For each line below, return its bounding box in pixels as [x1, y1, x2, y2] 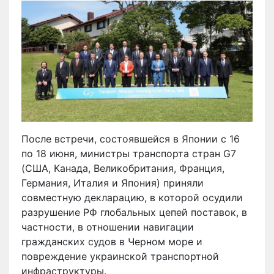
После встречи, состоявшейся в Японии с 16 [21, 132, 240, 145]
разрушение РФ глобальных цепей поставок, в [21, 206, 247, 218]
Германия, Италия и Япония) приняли [21, 176, 204, 189]
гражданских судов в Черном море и [21, 235, 202, 248]
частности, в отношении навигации [21, 220, 194, 233]
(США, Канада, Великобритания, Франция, [21, 161, 224, 174]
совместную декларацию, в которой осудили [21, 191, 243, 204]
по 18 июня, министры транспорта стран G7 [21, 147, 236, 160]
